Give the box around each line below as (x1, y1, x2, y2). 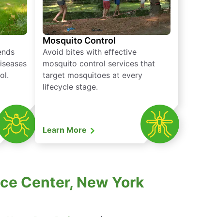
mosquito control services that (43, 59, 155, 69)
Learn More (43, 125, 89, 135)
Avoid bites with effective (43, 47, 137, 57)
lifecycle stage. (43, 82, 98, 92)
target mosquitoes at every (43, 70, 142, 80)
